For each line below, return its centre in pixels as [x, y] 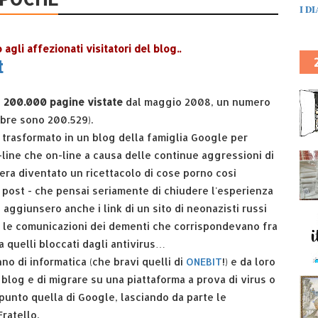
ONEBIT [204, 261]
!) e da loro [249, 261]
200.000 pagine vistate [65, 102]
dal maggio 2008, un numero [198, 102]
